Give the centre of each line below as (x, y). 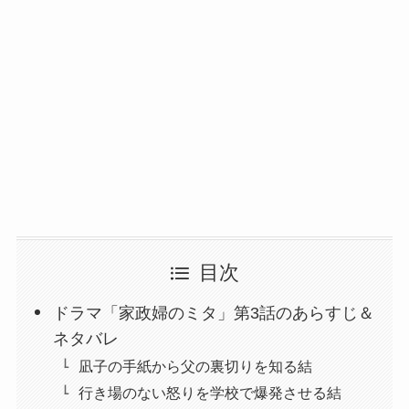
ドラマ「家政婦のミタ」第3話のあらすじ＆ (214, 313)
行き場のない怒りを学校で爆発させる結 (210, 392)
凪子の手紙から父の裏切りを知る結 (196, 366)
